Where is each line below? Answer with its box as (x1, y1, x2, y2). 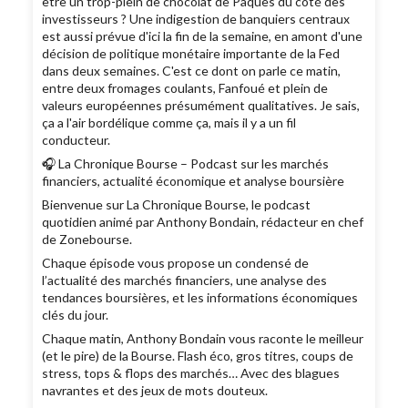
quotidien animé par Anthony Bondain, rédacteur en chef (42, 214, 364, 230)
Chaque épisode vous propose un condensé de (42, 255, 310, 271)
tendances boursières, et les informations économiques (42, 290, 359, 306)
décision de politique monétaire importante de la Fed (42, 46, 341, 62)
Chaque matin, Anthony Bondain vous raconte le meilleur (42, 331, 364, 347)
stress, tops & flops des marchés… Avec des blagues (42, 365, 341, 382)
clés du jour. (42, 307, 109, 323)
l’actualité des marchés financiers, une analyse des (42, 272, 328, 289)
